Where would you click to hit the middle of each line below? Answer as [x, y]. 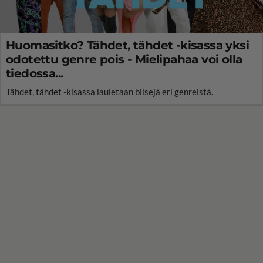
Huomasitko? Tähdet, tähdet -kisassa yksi [127, 45]
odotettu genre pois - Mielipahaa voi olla [124, 59]
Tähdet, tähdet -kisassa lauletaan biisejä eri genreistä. [109, 91]
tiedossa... [35, 73]
